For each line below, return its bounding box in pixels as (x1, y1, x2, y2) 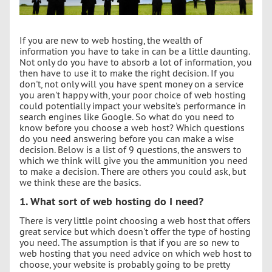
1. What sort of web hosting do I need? (19, 194, 203, 208)
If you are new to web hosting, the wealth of (19, 33, 202, 46)
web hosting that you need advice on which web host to (19, 246, 252, 259)
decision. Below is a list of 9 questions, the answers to (19, 143, 242, 155)
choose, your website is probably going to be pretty (19, 257, 229, 270)
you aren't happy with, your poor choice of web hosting (19, 88, 246, 101)
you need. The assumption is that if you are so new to (19, 236, 240, 248)
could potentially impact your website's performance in (19, 99, 246, 112)
